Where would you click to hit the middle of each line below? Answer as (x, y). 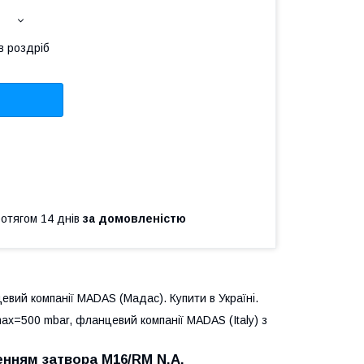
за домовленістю (134, 218)
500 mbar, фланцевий (79, 320)
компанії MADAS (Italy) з (202, 320)
